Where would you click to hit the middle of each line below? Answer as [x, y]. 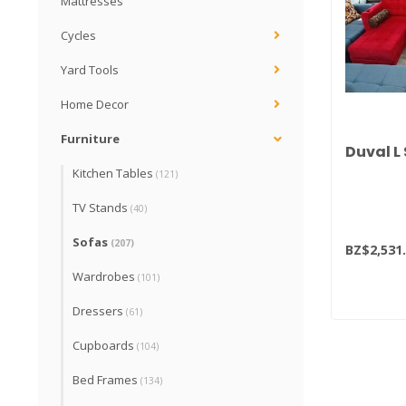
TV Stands [101, 208]
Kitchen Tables [114, 173]
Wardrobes [105, 276]
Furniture [90, 139]
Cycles [78, 35]
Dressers [99, 311]
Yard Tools [90, 70]
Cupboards [105, 345]
